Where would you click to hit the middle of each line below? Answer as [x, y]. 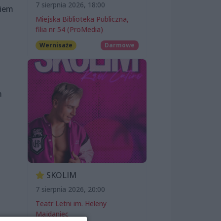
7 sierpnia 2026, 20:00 [70, 189]
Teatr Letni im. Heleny [71, 204]
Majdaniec [52, 214]
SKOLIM [60, 175]
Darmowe [120, 45]
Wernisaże [56, 45]
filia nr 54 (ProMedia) [69, 30]
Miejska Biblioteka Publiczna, [82, 19]
